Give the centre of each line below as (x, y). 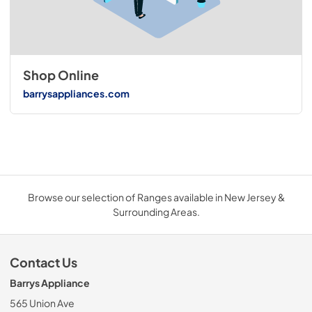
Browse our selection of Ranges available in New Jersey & (156, 197)
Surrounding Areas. (156, 212)
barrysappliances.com (76, 93)
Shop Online (61, 76)
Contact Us (44, 263)
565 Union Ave (42, 303)
